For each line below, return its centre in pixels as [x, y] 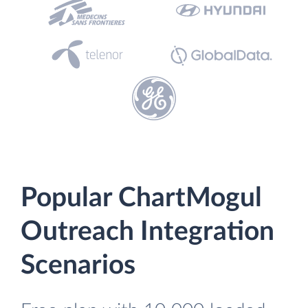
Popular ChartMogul [141, 198]
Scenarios [78, 266]
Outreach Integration [147, 232]
